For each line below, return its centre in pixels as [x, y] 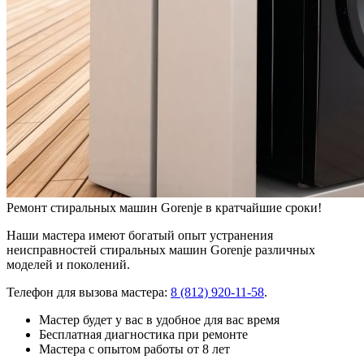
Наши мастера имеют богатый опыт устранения [140, 235]
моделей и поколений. [68, 264]
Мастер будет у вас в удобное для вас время [159, 319]
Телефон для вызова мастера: [89, 292]
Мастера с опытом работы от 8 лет [134, 349]
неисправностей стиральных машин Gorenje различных [161, 249]
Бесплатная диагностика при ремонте [143, 334]
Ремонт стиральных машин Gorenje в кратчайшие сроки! [164, 207]
